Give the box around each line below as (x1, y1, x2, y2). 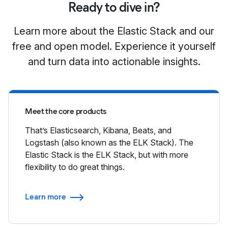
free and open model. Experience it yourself (12, 40, 216, 52)
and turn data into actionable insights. (27, 55, 201, 68)
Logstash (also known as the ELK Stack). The (25, 137, 193, 148)
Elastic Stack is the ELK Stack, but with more (25, 149, 188, 160)
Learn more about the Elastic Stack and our (14, 24, 214, 37)
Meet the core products (25, 106, 106, 116)
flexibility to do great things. (25, 161, 125, 172)
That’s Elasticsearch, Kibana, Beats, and (25, 125, 172, 135)
